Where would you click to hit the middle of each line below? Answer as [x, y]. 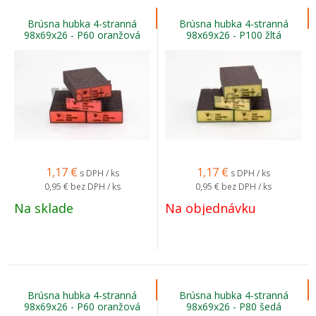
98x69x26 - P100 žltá [233, 35]
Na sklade [44, 208]
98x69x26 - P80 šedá [233, 306]
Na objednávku [211, 208]
